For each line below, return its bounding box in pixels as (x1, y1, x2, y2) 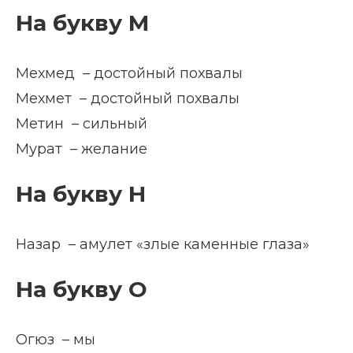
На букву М (16, 9, 149, 36)
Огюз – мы (16, 331, 95, 348)
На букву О (16, 276, 147, 303)
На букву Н (16, 180, 146, 207)
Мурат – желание (16, 140, 147, 158)
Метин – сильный (16, 115, 147, 132)
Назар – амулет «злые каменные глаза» (16, 236, 310, 253)
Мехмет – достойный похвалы (16, 90, 240, 107)
